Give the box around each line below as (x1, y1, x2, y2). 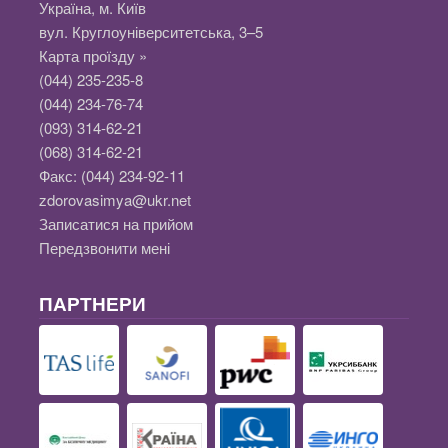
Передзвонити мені (39, 237, 170, 259)
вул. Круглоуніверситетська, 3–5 (39, 21, 263, 43)
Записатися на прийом (39, 213, 193, 235)
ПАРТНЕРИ (39, 290, 146, 318)
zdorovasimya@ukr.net (39, 189, 191, 211)
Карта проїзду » (39, 45, 147, 67)
